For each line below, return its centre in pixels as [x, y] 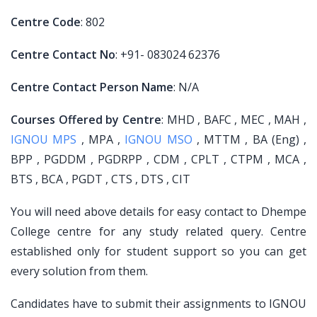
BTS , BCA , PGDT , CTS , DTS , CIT [100, 179]
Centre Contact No [63, 54]
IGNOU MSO [158, 139]
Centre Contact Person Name [92, 87]
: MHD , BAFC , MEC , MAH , [234, 120]
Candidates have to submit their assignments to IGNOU [158, 304]
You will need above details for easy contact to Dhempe [158, 212]
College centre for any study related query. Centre [158, 231]
